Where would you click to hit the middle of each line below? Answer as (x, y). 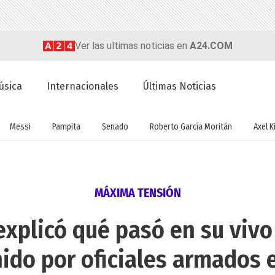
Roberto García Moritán (191, 126)
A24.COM (211, 45)
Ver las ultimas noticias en (132, 45)
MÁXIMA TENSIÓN (137, 193)
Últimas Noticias (180, 87)
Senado (115, 126)
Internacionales (83, 87)
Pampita (66, 126)
